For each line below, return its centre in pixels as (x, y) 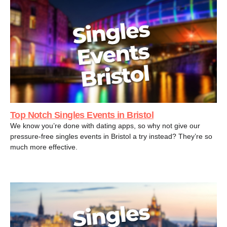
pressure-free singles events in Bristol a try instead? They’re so (111, 136)
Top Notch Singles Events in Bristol (82, 115)
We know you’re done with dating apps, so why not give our (105, 125)
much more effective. (44, 147)
